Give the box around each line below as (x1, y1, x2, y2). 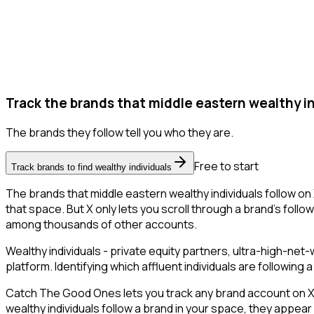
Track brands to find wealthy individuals (11, 162, 172, 173)
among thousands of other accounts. (6, 217, 197, 233)
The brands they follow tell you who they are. (6, 125, 233, 141)
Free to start (194, 158, 259, 175)
